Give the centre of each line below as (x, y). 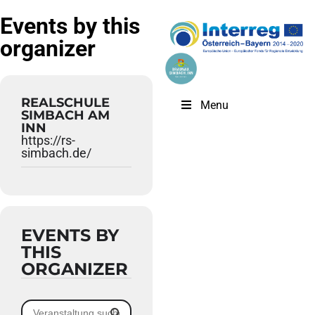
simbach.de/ (56, 153)
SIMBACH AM (65, 115)
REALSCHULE (65, 102)
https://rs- (48, 140)
